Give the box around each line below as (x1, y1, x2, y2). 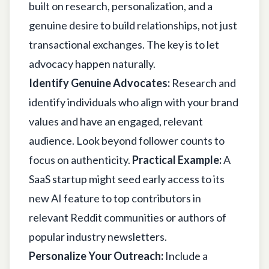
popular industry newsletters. (29, 229, 167, 243)
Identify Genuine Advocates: (29, 76, 170, 89)
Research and (170, 76, 236, 89)
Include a (163, 249, 208, 262)
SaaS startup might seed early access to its (29, 172, 225, 186)
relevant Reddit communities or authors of (29, 210, 226, 224)
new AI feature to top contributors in (29, 191, 201, 205)
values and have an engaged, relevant (29, 114, 203, 128)
